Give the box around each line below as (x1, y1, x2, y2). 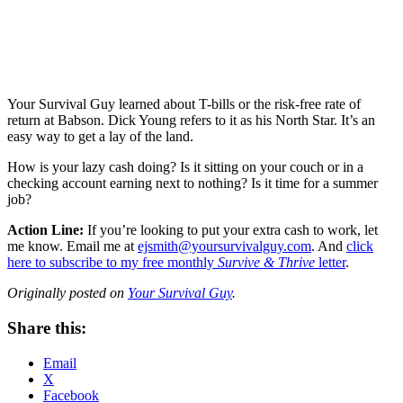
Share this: (7, 318, 86, 337)
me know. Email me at (7, 238, 138, 255)
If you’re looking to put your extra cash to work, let (84, 222, 378, 238)
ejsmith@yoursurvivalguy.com (138, 238, 311, 255)
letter (315, 255, 345, 271)
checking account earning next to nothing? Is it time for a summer (7, 175, 378, 192)
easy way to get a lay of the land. (7, 129, 193, 145)
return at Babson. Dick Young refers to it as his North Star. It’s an (7, 112, 375, 129)
